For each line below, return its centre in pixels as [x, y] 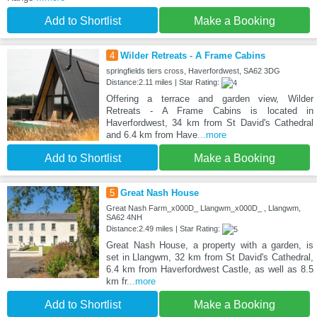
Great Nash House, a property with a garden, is [209, 246]
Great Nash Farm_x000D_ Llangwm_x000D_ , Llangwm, [203, 208]
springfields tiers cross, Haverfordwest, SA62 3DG [193, 71]
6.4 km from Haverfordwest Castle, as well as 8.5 [209, 270]
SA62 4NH [124, 218]
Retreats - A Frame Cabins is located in [209, 111]
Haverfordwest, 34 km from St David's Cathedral [209, 123]
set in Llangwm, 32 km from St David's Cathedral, [209, 258]
